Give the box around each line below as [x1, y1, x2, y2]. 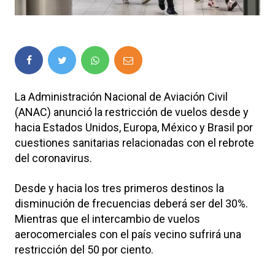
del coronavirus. [15, 151, 92, 165]
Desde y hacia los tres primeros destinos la [15, 181, 224, 195]
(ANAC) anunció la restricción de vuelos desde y [15, 105, 249, 118]
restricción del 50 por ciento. [15, 242, 153, 256]
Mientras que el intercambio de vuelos [15, 212, 200, 225]
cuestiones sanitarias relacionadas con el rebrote [15, 136, 254, 149]
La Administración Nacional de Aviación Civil [15, 90, 228, 103]
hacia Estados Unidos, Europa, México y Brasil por [15, 120, 253, 134]
